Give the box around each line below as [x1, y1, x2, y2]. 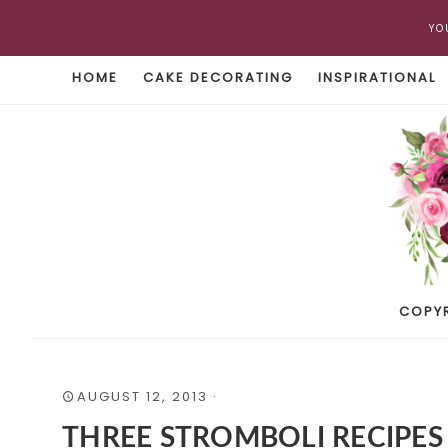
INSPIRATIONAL [318, 68, 436, 87]
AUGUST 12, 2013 [77, 387, 208, 406]
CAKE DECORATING [143, 68, 293, 87]
